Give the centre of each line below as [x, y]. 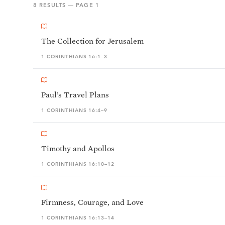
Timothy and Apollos [78, 148]
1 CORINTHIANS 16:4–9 [75, 110]
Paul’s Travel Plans [75, 95]
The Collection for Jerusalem [92, 41]
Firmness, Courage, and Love [92, 202]
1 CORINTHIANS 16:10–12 [78, 164]
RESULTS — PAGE [66, 5]
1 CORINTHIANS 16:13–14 [78, 218]
